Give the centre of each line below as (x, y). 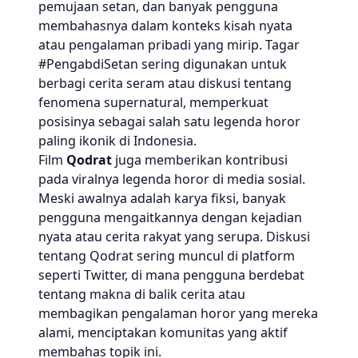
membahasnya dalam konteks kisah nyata (165, 26)
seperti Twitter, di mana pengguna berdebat (171, 275)
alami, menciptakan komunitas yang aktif (163, 332)
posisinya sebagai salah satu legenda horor (169, 121)
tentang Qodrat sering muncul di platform (167, 256)
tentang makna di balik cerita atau (142, 294)
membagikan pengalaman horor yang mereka (178, 313)
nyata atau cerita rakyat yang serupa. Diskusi (174, 237)
